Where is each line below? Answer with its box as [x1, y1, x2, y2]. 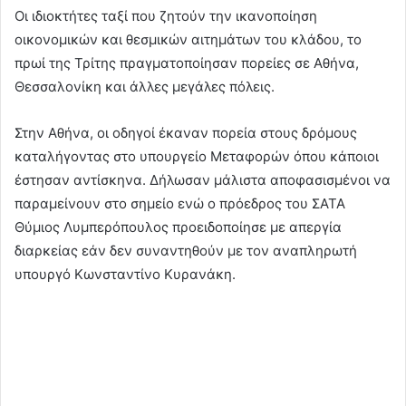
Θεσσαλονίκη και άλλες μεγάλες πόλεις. [14, 78, 275, 96]
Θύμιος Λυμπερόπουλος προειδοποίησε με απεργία [14, 218, 342, 237]
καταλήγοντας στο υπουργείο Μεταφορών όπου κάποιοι [14, 148, 379, 166]
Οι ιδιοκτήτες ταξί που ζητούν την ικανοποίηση [14, 7, 317, 25]
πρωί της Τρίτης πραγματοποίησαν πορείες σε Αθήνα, [14, 54, 359, 72]
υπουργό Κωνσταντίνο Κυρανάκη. [14, 266, 236, 284]
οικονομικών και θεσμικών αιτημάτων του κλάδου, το [14, 31, 362, 49]
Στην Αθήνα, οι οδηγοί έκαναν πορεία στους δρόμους [14, 124, 357, 142]
